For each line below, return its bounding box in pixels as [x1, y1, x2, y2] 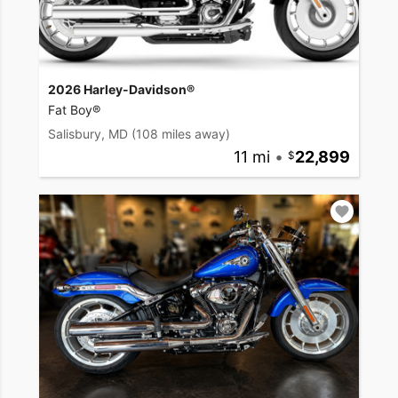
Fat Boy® [48, 101, 100, 117]
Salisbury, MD [48, 125, 128, 141]
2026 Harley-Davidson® [48, 81, 195, 97]
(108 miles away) [131, 125, 230, 141]
